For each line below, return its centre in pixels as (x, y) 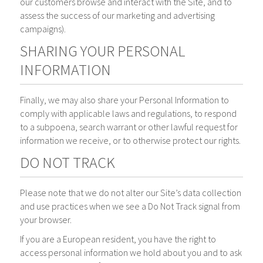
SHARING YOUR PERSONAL (103, 51)
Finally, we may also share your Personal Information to (125, 100)
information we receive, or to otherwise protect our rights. (131, 140)
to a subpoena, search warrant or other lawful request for (129, 127)
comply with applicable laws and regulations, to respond (129, 113)
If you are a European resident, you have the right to (118, 239)
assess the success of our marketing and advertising (118, 15)
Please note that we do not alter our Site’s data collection (131, 193)
